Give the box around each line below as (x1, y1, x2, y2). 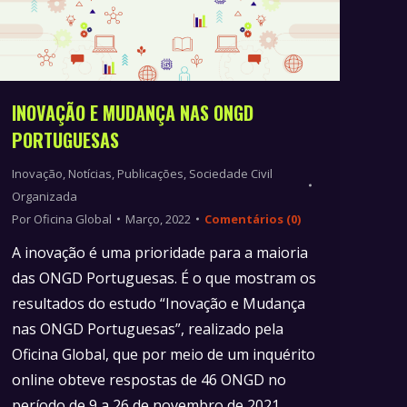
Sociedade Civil (189, 164, 273, 182)
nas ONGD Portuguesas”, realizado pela (12, 318, 283, 339)
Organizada (12, 187, 77, 204)
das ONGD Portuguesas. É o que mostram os (12, 267, 316, 288)
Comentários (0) (204, 210, 301, 227)
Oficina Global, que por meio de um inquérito (12, 343, 315, 364)
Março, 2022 (125, 210, 191, 227)
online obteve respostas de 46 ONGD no (12, 369, 286, 390)
